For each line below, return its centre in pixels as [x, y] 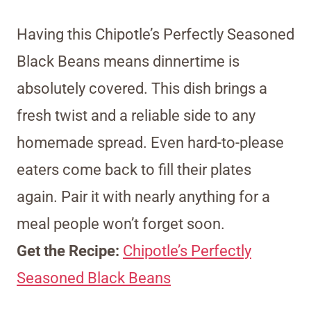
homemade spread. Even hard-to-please [150, 143]
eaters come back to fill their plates [134, 170]
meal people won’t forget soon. [121, 224]
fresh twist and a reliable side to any [136, 116]
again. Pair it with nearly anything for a [143, 197]
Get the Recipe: [70, 251]
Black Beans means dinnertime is [128, 62]
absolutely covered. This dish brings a [142, 89]
